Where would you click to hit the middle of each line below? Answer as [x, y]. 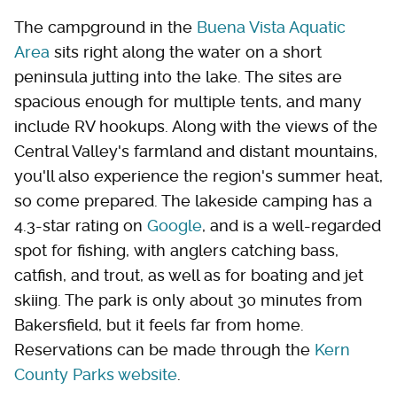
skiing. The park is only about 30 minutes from [188, 300]
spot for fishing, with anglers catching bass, [176, 251]
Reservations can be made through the [164, 350]
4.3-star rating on [81, 226]
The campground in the [105, 27]
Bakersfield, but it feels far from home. [159, 325]
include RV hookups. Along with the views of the [196, 127]
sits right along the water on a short [186, 52]
